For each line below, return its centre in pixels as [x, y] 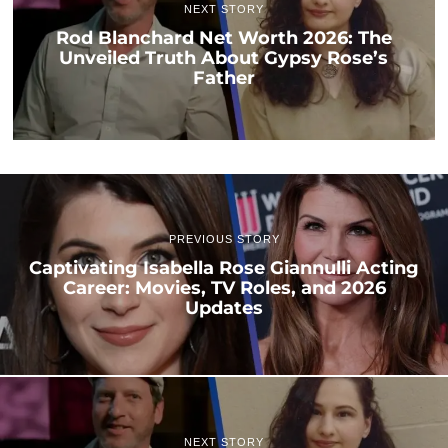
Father [223, 78]
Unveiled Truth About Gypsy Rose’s [224, 58]
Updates [224, 307]
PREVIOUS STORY [224, 238]
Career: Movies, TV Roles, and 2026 [224, 287]
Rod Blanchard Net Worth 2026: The [223, 38]
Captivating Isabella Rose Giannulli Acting [224, 267]
